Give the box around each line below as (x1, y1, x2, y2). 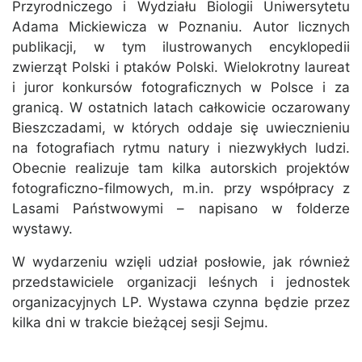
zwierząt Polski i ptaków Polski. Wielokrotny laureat (12, 59, 350, 76)
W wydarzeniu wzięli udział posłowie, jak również (12, 254, 350, 271)
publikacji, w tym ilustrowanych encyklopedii (12, 39, 350, 56)
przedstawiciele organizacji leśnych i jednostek (12, 274, 350, 291)
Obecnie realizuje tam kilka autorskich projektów (12, 160, 350, 177)
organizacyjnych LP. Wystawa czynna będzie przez (12, 294, 350, 311)
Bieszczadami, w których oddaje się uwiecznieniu (12, 120, 350, 137)
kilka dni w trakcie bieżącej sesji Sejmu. (12, 314, 268, 331)
